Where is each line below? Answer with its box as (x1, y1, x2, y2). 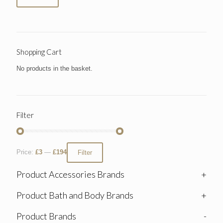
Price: (16, 148, 35, 156)
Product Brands (16, 211, 76, 222)
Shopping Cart (16, 47, 62, 56)
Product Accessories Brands (16, 169, 124, 180)
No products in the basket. (16, 64, 93, 72)
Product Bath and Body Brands (16, 190, 133, 201)
